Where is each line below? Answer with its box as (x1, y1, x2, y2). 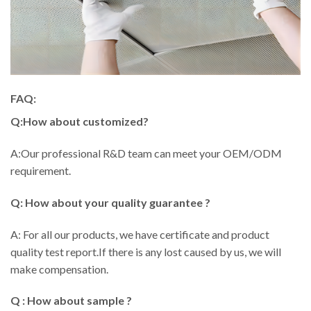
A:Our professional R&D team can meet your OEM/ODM (10, 146, 282, 160)
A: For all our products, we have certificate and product (10, 227, 269, 241)
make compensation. (10, 262, 108, 276)
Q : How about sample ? (10, 294, 132, 308)
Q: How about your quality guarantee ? (10, 195, 210, 209)
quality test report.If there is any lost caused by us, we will (10, 244, 281, 258)
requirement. (10, 163, 71, 177)
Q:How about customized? (10, 115, 149, 128)
